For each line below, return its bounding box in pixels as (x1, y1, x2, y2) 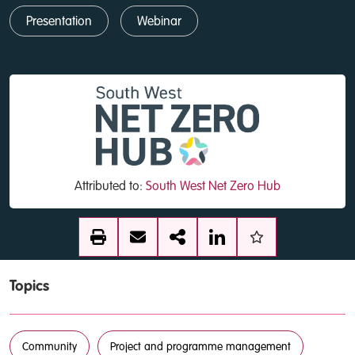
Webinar (137, 16, 181, 29)
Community (22, 342, 77, 353)
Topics (10, 279, 49, 294)
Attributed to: (74, 181, 146, 193)
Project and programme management (110, 342, 291, 353)
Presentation (26, 16, 92, 29)
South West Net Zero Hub (146, 181, 281, 193)
